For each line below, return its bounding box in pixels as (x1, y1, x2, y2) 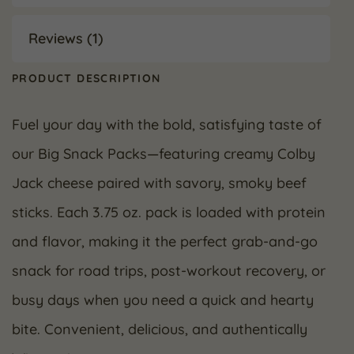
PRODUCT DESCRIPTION (12, 70, 161, 85)
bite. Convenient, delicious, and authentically (12, 319, 307, 338)
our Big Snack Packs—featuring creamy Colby (12, 144, 315, 163)
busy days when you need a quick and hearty (12, 290, 314, 309)
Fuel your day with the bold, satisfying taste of (12, 115, 322, 134)
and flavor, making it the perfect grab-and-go (12, 232, 318, 250)
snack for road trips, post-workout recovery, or (12, 261, 326, 280)
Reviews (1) (28, 28, 104, 47)
